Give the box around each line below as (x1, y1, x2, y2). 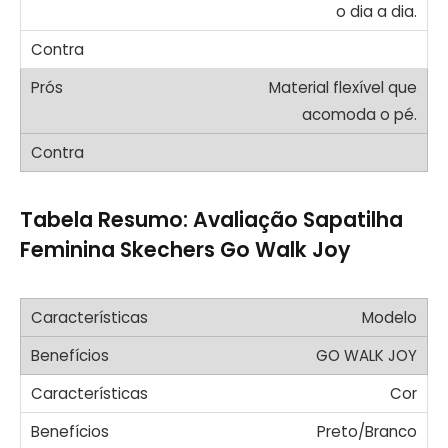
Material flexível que (269, 76, 417, 98)
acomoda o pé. (302, 103, 417, 125)
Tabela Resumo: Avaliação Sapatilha (20, 204, 403, 234)
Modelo (362, 306, 417, 328)
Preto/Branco (317, 420, 417, 442)
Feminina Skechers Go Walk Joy (20, 234, 350, 264)
